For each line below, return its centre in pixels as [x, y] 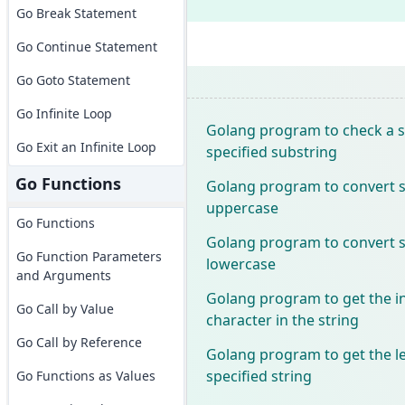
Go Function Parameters [89, 256]
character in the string [282, 320]
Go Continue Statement [86, 47]
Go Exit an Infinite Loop [86, 147]
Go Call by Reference [79, 342]
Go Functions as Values [85, 376]
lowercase [240, 264]
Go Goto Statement [73, 80]
